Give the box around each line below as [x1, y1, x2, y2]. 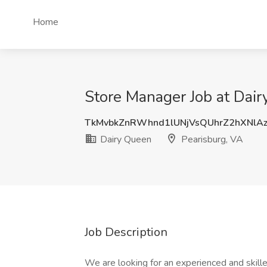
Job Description [85, 224, 167, 240]
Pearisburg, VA [179, 133, 243, 146]
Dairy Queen [98, 133, 151, 146]
